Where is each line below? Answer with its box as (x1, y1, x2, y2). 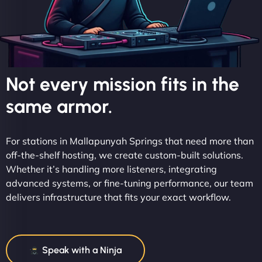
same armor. (6, 95, 112, 118)
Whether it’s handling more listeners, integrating (6, 163, 217, 175)
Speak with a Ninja (40, 244, 122, 256)
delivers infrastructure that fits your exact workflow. (6, 191, 231, 204)
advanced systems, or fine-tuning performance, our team (6, 177, 253, 189)
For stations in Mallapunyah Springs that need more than (6, 135, 254, 147)
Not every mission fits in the (6, 73, 239, 96)
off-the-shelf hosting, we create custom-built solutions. (6, 149, 243, 161)
